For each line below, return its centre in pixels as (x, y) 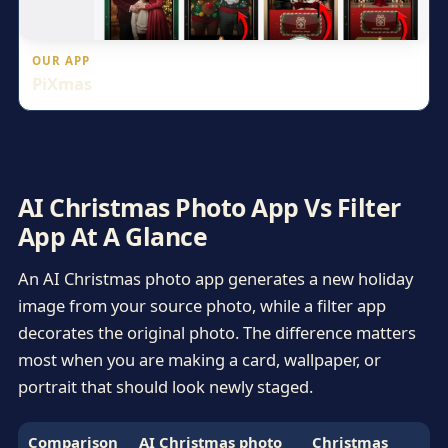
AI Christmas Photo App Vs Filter (209, 206)
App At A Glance (112, 235)
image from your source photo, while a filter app (201, 305)
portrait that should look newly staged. (165, 386)
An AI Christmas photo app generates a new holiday (215, 278)
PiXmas (62, 83)
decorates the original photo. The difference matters (216, 332)
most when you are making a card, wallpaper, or (199, 359)
